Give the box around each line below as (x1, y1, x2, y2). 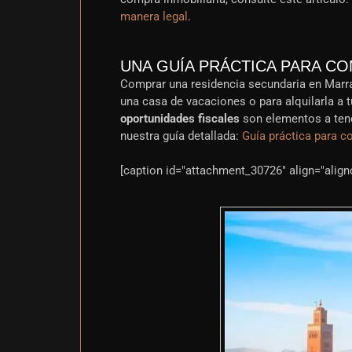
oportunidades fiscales (120, 112, 240, 126)
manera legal (120, 9, 188, 24)
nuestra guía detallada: (120, 129, 242, 144)
